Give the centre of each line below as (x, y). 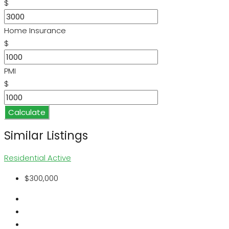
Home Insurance (35, 30)
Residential (26, 158)
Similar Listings (46, 135)
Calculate (27, 112)
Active (59, 158)
